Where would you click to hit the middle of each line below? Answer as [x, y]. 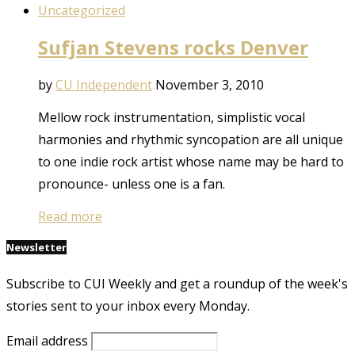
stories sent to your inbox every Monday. [128, 305]
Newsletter [36, 248]
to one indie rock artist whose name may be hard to [191, 162]
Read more [70, 217]
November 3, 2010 [210, 85]
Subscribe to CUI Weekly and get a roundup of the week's [177, 283]
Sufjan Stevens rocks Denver [173, 48]
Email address [47, 340]
